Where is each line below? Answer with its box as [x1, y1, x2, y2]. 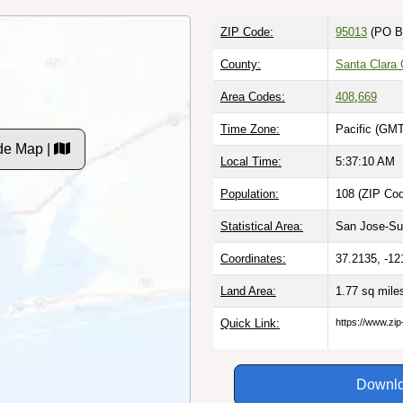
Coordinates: [220, 251, 286, 265]
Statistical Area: [220, 219, 303, 233]
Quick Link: [220, 316, 280, 330]
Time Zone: [220, 121, 280, 136]
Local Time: [220, 154, 282, 168]
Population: [220, 186, 279, 201]
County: [220, 57, 261, 71]
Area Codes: [220, 89, 285, 103]
